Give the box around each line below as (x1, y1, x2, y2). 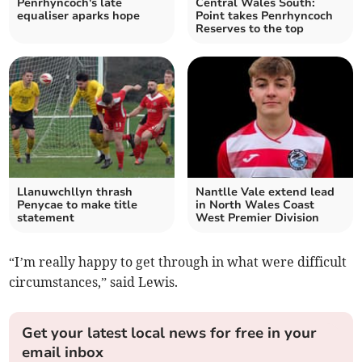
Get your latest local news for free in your (22, 323, 318, 343)
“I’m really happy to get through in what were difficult (9, 254, 347, 271)
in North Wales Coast (196, 197, 314, 213)
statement (17, 210, 75, 226)
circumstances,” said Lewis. (9, 274, 179, 291)
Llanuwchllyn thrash (17, 184, 133, 200)
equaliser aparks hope (17, 8, 141, 24)
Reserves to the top (196, 21, 304, 37)
